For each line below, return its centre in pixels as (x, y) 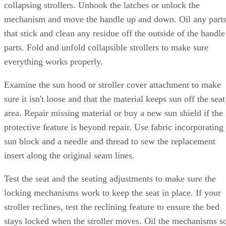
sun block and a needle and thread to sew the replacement (110, 141)
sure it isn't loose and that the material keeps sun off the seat (115, 99)
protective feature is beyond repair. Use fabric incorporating (114, 127)
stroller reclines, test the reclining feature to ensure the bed (112, 207)
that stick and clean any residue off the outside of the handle (115, 33)
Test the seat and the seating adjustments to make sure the (110, 179)
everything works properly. (53, 62)
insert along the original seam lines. (69, 155)
